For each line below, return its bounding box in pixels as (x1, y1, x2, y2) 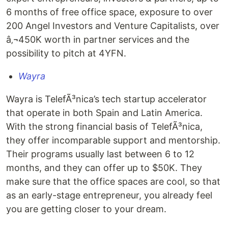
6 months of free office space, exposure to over (6, 7, 213, 17)
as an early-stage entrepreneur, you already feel (6, 190, 212, 201)
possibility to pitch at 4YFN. (6, 48, 126, 59)
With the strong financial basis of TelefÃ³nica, (6, 121, 203, 132)
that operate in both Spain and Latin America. (6, 107, 203, 118)
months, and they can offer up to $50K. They (6, 162, 202, 173)
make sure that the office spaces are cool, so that (6, 176, 220, 187)
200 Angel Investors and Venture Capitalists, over (6, 20, 219, 31)
